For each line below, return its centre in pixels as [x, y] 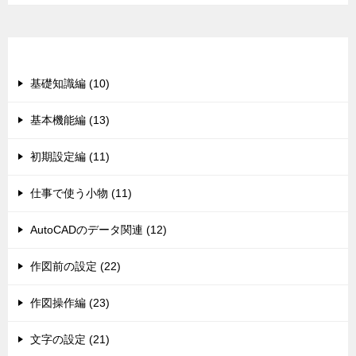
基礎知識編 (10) [70, 83]
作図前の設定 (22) [75, 266]
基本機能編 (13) [70, 120]
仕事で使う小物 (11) [81, 193]
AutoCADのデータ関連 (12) [99, 230]
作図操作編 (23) [70, 303]
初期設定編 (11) [70, 157]
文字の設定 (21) [70, 339]
